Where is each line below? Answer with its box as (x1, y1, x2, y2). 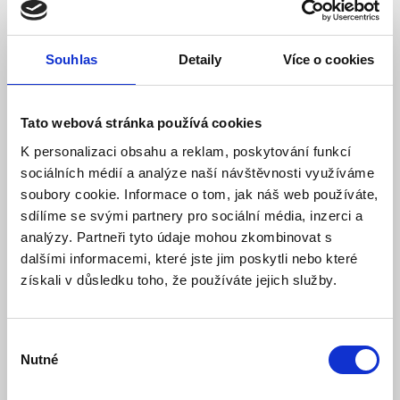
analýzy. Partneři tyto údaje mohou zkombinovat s (21, 229, 332, 245)
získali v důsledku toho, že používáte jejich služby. (21, 271, 337, 287)
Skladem (94, 204, 137, 221)
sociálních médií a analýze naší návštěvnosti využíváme (21, 164, 374, 180)
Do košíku (298, 271, 356, 289)
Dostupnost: (40, 206, 94, 220)
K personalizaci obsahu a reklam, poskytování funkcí (21, 143, 352, 159)
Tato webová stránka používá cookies (21, 115, 262, 130)
